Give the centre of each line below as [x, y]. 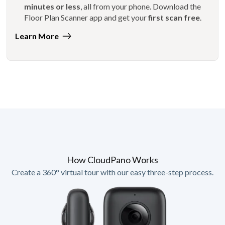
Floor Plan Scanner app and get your [86, 17]
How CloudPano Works [113, 160]
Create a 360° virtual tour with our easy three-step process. [113, 172]
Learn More [37, 36]
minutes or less [52, 6]
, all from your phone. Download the [141, 6]
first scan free [174, 17]
